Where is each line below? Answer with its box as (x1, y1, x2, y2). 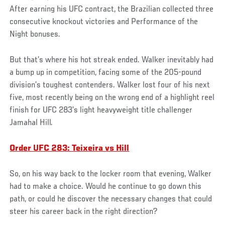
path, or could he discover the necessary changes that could (10, 194, 212, 204)
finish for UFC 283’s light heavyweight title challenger (10, 105, 193, 115)
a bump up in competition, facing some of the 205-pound (10, 68, 202, 77)
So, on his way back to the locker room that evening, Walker (10, 169, 212, 179)
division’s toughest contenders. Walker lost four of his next (10, 80, 210, 90)
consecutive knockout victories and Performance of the (10, 17, 198, 27)
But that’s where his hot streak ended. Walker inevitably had (10, 55, 214, 65)
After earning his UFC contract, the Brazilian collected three (10, 5, 214, 14)
